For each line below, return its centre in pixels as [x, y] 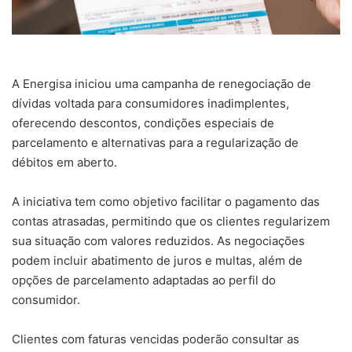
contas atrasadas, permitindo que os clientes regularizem [171, 221]
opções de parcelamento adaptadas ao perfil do [144, 280]
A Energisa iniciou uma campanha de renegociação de [161, 83]
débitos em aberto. [64, 162]
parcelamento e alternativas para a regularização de [155, 142]
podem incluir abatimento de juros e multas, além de [157, 260]
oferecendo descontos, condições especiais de [143, 123]
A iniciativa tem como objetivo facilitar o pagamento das [166, 201]
